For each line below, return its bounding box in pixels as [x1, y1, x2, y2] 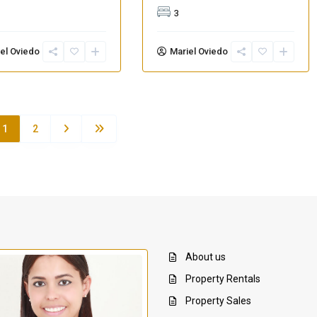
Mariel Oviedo [169, 46, 228, 57]
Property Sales [185, 295, 251, 307]
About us [185, 251, 226, 263]
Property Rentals [185, 273, 260, 285]
